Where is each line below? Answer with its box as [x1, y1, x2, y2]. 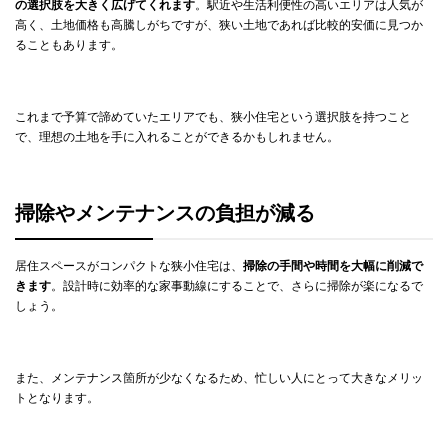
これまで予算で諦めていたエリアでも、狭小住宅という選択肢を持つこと [15, 110, 411, 125]
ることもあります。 [15, 38, 123, 53]
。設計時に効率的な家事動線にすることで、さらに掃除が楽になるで [51, 279, 423, 294]
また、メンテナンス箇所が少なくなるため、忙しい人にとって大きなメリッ [15, 371, 423, 386]
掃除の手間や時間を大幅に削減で [243, 259, 423, 274]
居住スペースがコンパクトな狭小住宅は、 [15, 259, 243, 274]
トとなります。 [15, 391, 99, 406]
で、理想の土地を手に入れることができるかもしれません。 [15, 130, 339, 145]
